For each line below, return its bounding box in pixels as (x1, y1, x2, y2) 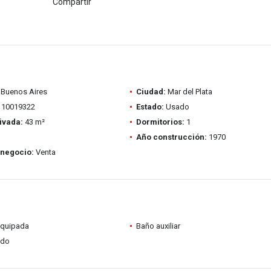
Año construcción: (135, 132, 207, 142)
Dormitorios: (135, 117, 184, 126)
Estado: (135, 102, 164, 111)
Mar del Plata (165, 87, 212, 96)
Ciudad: (135, 87, 166, 96)
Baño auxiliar (135, 221, 180, 230)
